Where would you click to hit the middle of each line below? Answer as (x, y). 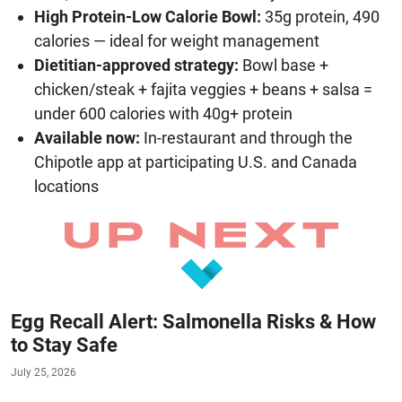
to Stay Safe (64, 345)
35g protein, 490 (320, 16)
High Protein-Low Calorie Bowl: (148, 16)
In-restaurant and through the (246, 137)
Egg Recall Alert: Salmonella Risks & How (193, 321)
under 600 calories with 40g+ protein (163, 113)
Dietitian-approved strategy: (136, 65)
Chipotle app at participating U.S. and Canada (196, 162)
